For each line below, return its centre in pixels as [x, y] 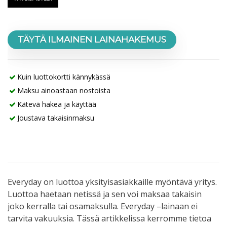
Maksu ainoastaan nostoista [64, 91]
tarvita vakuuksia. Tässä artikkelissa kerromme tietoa [109, 219]
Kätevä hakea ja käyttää [57, 104]
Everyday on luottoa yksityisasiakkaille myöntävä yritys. [112, 182]
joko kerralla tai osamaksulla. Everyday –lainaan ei [103, 206]
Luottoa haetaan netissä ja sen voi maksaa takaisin [105, 194]
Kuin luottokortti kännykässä [64, 77]
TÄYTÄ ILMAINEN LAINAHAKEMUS [92, 40]
